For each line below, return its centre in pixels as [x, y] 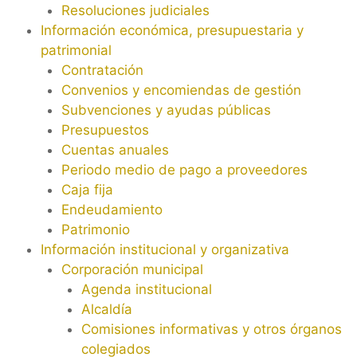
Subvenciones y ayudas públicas [166, 110]
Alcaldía [107, 310]
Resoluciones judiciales [135, 11]
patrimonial [76, 51]
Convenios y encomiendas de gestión [181, 90]
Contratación [102, 71]
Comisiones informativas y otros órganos [212, 330]
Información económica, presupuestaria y [172, 31]
